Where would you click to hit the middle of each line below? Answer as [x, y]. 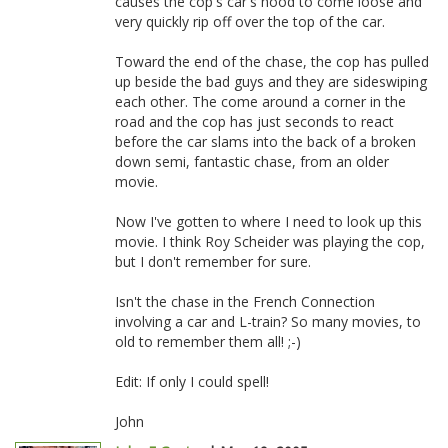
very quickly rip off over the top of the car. [250, 21]
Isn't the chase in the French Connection [245, 301]
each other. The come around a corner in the [260, 101]
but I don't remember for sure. [213, 261]
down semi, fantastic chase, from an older [252, 161]
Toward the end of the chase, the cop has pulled [272, 61]
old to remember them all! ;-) [208, 341]
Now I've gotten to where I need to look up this [268, 221]
